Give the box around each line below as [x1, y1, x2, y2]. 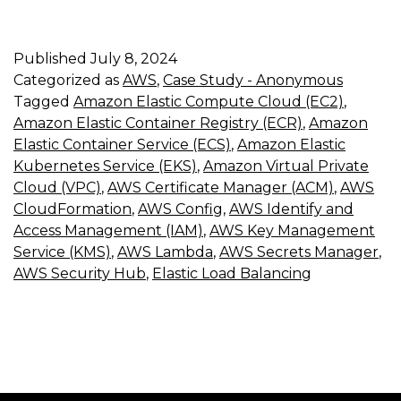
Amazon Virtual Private [203, 157, 369, 175]
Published [13, 49, 90, 67]
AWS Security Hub [13, 264, 146, 282]
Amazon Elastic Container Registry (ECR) [13, 114, 303, 132]
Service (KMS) [13, 243, 111, 260]
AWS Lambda [117, 243, 213, 260]
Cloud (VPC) [13, 178, 101, 196]
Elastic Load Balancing [152, 264, 311, 282]
